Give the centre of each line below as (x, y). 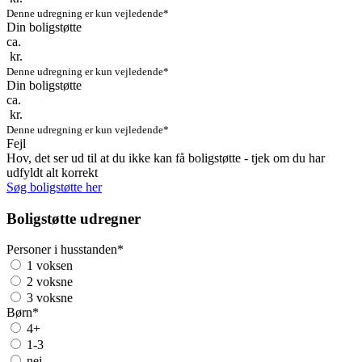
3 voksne (48, 298)
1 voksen (48, 266)
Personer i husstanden (62, 250)
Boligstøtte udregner (74, 218)
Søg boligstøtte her (54, 187)
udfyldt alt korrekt (52, 172)
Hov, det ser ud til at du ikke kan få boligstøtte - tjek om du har (166, 158)
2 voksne (48, 282)
